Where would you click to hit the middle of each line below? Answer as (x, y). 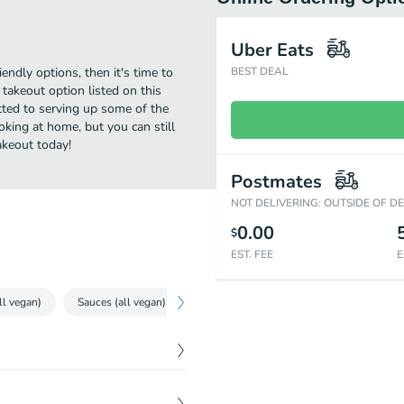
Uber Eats (272, 50)
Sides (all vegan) (242, 302)
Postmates (276, 182)
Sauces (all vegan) (122, 302)
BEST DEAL (260, 71)
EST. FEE (252, 254)
